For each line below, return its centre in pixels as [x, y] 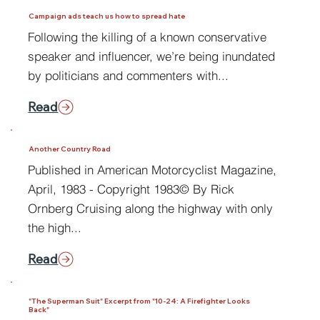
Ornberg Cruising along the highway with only [151, 208]
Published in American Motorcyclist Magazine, [152, 169]
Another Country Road [69, 148]
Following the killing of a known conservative [147, 36]
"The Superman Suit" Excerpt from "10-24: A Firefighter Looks [139, 300]
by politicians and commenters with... [129, 75]
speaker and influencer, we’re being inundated [152, 56]
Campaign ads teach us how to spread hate [106, 15]
